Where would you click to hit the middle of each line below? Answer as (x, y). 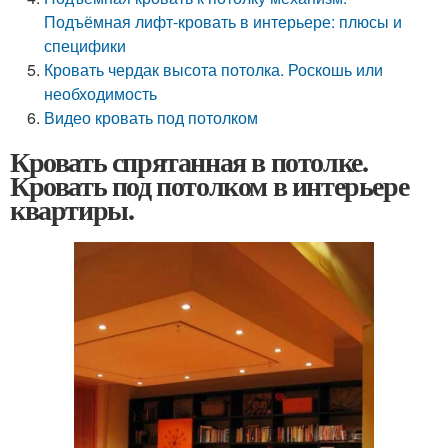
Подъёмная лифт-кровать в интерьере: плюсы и (223, 21)
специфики (85, 45)
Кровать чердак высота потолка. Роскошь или (214, 69)
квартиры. (72, 209)
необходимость (101, 93)
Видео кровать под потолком (151, 117)
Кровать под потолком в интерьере (209, 185)
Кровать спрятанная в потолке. (189, 161)
